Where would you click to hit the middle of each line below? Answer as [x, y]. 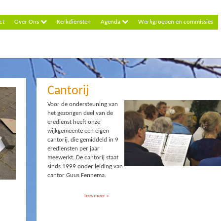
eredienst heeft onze [74, 122]
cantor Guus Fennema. [76, 176]
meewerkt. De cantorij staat [83, 158]
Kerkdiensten [74, 22]
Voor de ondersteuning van [82, 105]
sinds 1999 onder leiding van [85, 167]
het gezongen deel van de [80, 113]
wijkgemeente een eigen [78, 131]
